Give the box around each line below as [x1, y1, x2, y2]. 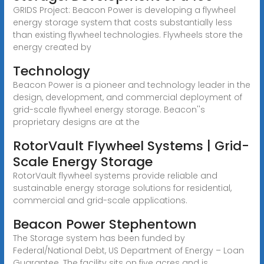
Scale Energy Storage [12, 152, 153, 171]
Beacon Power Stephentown [12, 214, 197, 233]
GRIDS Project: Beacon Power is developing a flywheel [12, 4, 236, 16]
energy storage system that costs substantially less [12, 16, 232, 28]
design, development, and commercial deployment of [12, 91, 242, 103]
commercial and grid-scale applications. [12, 194, 187, 206]
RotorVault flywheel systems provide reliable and [12, 169, 217, 181]
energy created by [12, 41, 91, 53]
